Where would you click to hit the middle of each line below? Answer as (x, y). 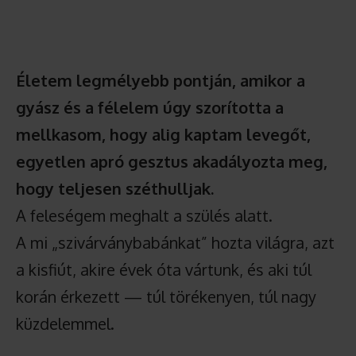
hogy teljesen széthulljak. (115, 188)
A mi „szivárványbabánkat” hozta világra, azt (175, 242)
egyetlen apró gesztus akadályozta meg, (172, 161)
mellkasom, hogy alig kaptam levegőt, (163, 134)
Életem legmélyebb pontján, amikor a (161, 80)
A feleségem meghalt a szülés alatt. (144, 215)
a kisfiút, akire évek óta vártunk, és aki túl (164, 269)
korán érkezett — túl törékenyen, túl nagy (166, 296)
